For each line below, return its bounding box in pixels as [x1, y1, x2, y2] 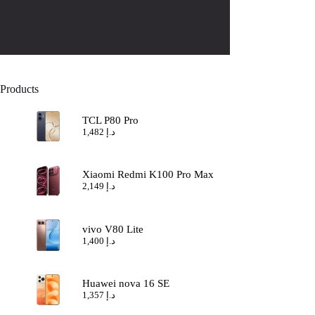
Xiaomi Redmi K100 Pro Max [82, 169, 214, 181]
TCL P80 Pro [82, 115, 139, 127]
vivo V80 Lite [82, 223, 144, 235]
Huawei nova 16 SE [82, 277, 170, 289]
